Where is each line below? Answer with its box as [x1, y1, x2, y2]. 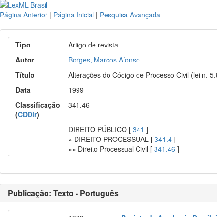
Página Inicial [53, 10, 94, 19]
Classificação [15, 100, 60, 109]
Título [15, 70, 35, 79]
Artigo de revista [68, 40, 119, 49]
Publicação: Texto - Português [8, 187, 119, 199]
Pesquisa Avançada [100, 10, 160, 19]
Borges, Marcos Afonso [68, 55, 140, 64]
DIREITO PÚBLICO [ [68, 124, 133, 134]
